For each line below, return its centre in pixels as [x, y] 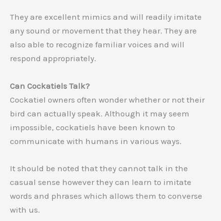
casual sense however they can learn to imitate [101, 182]
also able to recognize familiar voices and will [97, 45]
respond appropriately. [53, 58]
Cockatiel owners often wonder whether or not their [107, 99]
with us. [25, 209]
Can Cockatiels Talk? [50, 86]
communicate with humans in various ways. [96, 141]
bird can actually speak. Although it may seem [100, 113]
